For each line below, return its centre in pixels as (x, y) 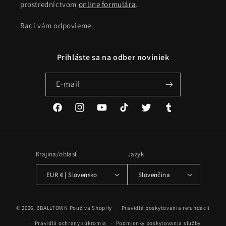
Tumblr (174, 113)
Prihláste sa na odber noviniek (113, 58)
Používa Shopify (91, 208)
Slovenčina (154, 175)
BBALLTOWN (52, 208)
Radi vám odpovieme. (57, 26)
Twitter (152, 113)
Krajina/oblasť (57, 154)
